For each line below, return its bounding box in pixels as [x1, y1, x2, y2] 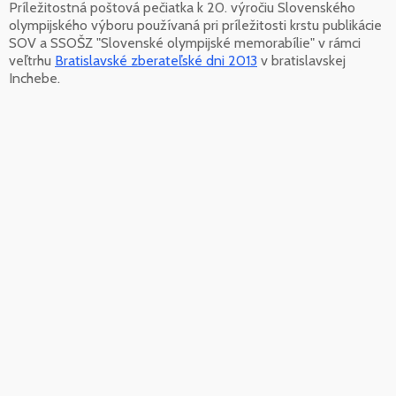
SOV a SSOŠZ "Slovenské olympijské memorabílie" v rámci [9, 34, 361, 51]
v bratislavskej [257, 51, 346, 69]
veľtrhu [9, 51, 55, 69]
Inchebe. [9, 69, 60, 87]
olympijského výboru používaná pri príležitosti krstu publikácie [9, 16, 382, 34]
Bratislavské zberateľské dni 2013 [55, 51, 257, 69]
